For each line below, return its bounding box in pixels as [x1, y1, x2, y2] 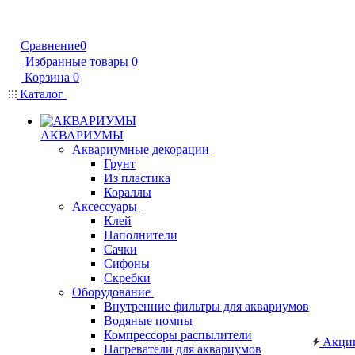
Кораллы [104, 185, 151, 199]
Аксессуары [72, 200, 137, 213]
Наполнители [104, 228, 177, 242]
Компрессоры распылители [104, 328, 252, 342]
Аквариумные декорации [72, 143, 209, 156]
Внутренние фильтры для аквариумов [104, 300, 309, 313]
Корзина [25, 71, 70, 84]
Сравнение [21, 39, 80, 52]
